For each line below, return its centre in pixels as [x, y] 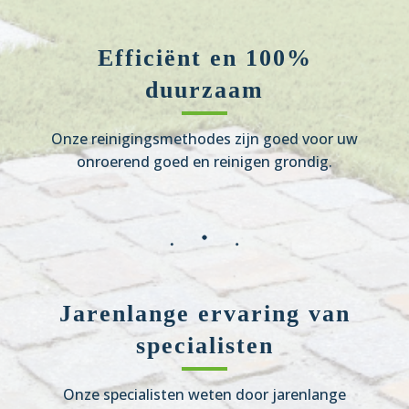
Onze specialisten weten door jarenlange [204, 395]
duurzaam [204, 90]
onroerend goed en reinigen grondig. [204, 162]
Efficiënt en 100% [204, 58]
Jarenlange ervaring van [204, 314]
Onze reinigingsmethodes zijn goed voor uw [204, 139]
